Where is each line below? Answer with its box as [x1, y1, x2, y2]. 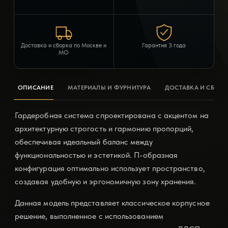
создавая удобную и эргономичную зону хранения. [14, 177, 196, 187]
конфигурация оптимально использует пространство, [14, 163, 205, 174]
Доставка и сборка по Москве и [21, 42, 107, 49]
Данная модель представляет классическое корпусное [14, 198, 210, 208]
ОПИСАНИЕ [17, 84, 53, 92]
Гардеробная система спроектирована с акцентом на [14, 110, 209, 121]
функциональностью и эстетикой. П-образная [14, 150, 178, 160]
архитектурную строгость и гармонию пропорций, [14, 124, 194, 134]
